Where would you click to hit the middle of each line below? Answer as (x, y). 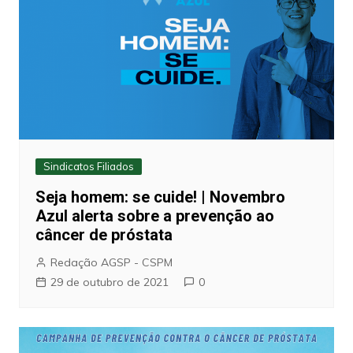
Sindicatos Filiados (88, 166)
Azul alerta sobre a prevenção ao (154, 216)
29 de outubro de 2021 (109, 282)
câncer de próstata (104, 234)
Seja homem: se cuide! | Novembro (160, 197)
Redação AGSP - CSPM (111, 262)
